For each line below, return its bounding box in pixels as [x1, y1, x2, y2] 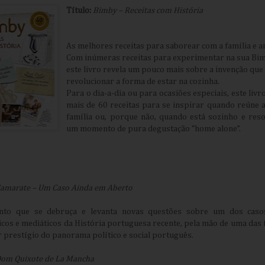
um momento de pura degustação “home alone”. [66, 125, 241, 134]
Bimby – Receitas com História [93, 7, 203, 15]
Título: [66, 7, 92, 15]
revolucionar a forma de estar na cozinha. [66, 77, 220, 86]
